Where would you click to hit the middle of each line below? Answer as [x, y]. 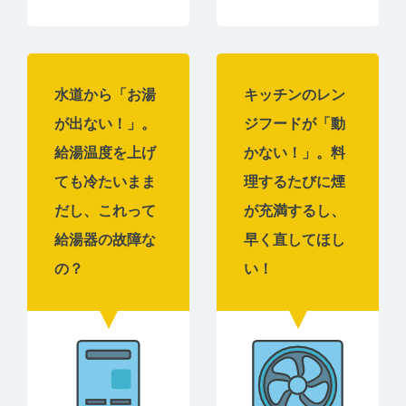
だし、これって [105, 210]
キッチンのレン [295, 94]
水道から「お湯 [105, 94]
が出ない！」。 [105, 123]
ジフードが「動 [295, 123]
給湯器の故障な [105, 239]
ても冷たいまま [105, 181]
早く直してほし [295, 239]
